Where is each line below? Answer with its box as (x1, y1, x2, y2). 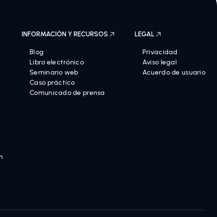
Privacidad (142, 48, 178, 56)
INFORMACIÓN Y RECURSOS (22, 30, 108, 38)
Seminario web (30, 68, 78, 77)
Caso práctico (30, 78, 75, 87)
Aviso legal (142, 58, 177, 66)
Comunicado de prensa (30, 89, 105, 97)
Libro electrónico (30, 58, 84, 66)
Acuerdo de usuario (142, 68, 205, 77)
